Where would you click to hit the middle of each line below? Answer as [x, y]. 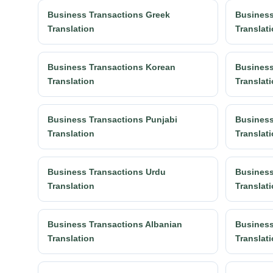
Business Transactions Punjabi [112, 119]
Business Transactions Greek [109, 14]
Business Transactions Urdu [107, 172]
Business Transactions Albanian [115, 224]
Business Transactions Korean [112, 67]
